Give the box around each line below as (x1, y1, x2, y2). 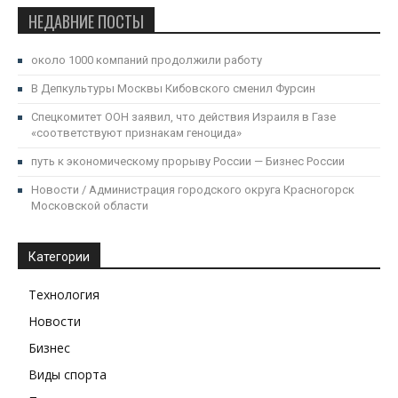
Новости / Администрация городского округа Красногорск (31, 182, 354, 196)
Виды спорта (28, 365, 107, 383)
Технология (28, 285, 99, 303)
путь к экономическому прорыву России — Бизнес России (31, 154, 345, 168)
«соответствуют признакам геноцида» (31, 125, 242, 139)
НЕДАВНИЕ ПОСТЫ (28, 9, 144, 33)
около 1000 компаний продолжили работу (31, 52, 262, 67)
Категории (28, 249, 90, 264)
